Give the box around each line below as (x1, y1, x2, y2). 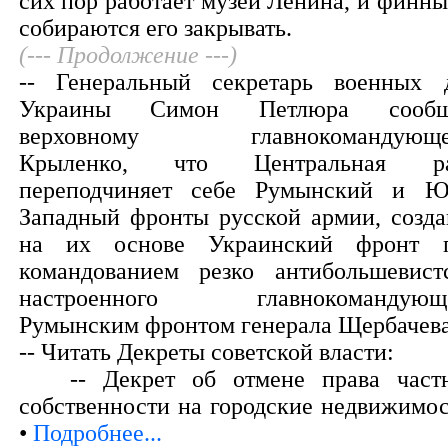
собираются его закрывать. (18, 15, 292, 42)
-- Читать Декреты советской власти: (18, 339, 394, 366)
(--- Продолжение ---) (18, 42, 237, 69)
